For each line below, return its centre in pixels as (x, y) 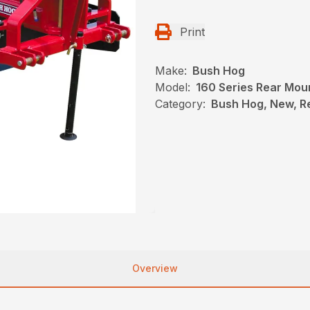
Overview (155, 268)
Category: (180, 104)
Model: (173, 87)
